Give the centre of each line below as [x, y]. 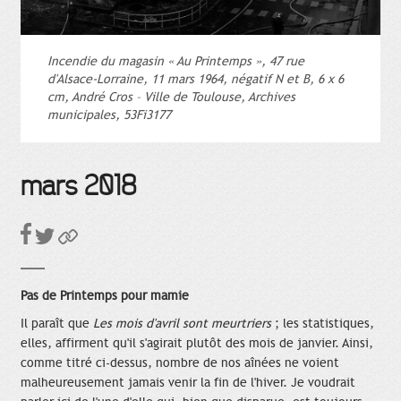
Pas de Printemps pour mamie [105, 295]
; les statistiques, [323, 323]
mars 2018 [78, 187]
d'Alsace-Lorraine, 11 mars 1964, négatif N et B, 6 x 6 [196, 80]
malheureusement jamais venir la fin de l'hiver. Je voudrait [188, 382]
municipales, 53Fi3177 [109, 115]
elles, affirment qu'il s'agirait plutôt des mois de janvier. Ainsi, [197, 343]
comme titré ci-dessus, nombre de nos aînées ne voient [180, 363]
